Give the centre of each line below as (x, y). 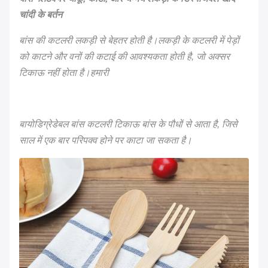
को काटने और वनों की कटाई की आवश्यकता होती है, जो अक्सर (124, 57)
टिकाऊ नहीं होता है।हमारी (64, 73)
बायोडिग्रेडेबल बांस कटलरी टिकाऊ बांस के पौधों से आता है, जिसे (128, 124)
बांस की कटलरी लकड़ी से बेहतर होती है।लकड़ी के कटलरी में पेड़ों (129, 40)
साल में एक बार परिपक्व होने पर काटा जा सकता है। (106, 140)
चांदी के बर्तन (41, 15)
